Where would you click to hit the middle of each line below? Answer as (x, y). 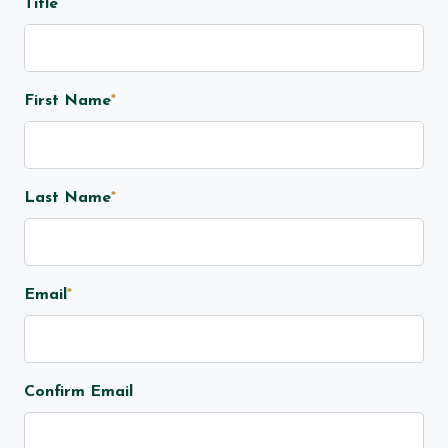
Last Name (67, 198)
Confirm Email (78, 392)
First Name (67, 101)
